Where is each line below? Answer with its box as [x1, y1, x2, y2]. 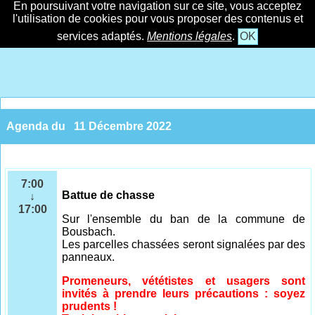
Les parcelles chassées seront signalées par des [62, 238, 305, 250]
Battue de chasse [62, 189, 155, 201]
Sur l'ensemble [62, 213, 142, 225]
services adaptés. [57, 30, 147, 42]
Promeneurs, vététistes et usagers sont [62, 275, 305, 287]
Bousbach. [62, 226, 115, 238]
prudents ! [62, 300, 117, 312]
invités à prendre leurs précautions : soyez [62, 288, 305, 300]
